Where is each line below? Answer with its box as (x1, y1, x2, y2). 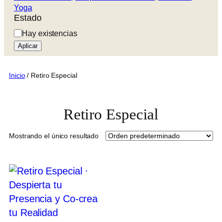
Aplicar (18, 42, 38, 50)
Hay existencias (22, 29, 77, 38)
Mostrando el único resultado (9, 131, 99, 140)
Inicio (9, 71, 25, 80)
